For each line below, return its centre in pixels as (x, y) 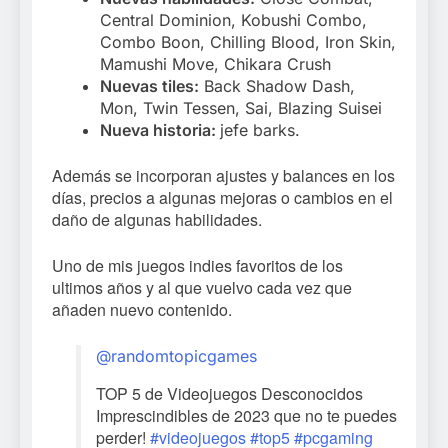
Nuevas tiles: (149, 86)
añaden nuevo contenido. (142, 310)
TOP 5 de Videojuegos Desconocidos (229, 394)
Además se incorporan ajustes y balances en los (223, 176)
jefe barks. (260, 130)
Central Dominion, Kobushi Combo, (233, 20)
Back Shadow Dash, (277, 86)
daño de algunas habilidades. (157, 220)
